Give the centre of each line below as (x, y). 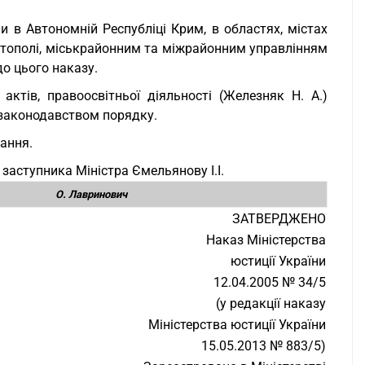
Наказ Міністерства (266, 240)
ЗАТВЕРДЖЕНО (279, 219)
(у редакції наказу (271, 303)
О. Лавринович (91, 194)
